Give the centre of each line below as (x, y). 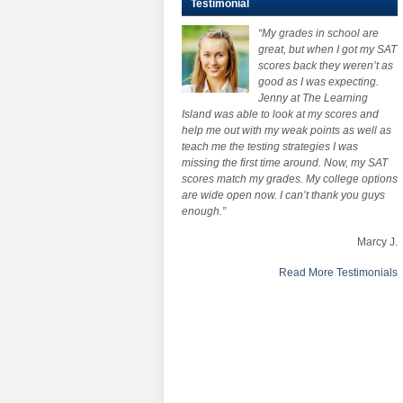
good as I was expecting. (318, 82)
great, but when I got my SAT (327, 49)
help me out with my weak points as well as (287, 130)
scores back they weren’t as (326, 66)
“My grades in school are (318, 33)
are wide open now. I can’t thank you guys (283, 195)
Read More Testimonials (338, 273)
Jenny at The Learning (313, 98)
